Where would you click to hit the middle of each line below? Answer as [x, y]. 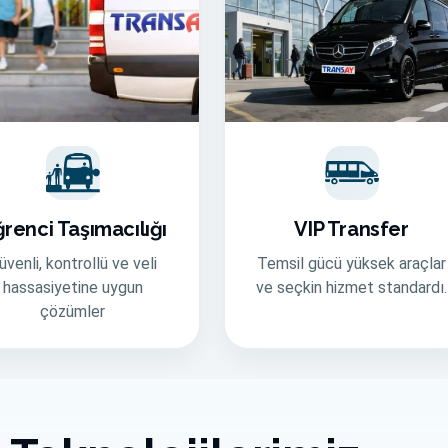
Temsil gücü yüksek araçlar [351, 263]
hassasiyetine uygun [72, 287]
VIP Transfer [351, 229]
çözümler [72, 311]
